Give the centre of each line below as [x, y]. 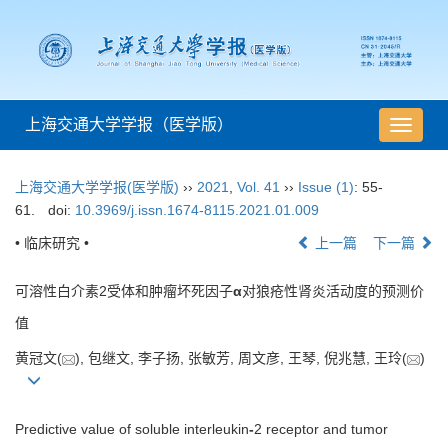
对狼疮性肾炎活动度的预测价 [333, 291]
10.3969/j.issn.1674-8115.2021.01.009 [196, 210]
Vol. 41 [258, 187]
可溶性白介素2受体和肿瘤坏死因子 [124, 291]
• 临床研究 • [52, 243]
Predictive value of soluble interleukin [132, 429]
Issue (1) [326, 187]
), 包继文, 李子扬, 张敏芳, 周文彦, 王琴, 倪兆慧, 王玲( [241, 358]
